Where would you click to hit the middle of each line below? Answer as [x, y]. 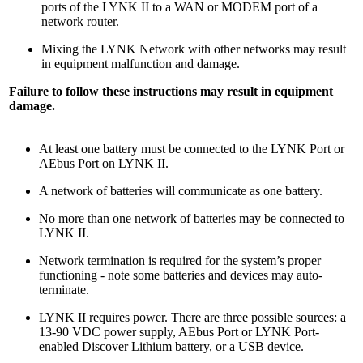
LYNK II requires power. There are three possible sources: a [192, 317]
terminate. [64, 289]
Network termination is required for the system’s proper [180, 260]
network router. [80, 21]
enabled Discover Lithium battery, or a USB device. [171, 346]
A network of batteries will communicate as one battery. [181, 190]
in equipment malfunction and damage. [141, 63]
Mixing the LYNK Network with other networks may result [194, 49]
